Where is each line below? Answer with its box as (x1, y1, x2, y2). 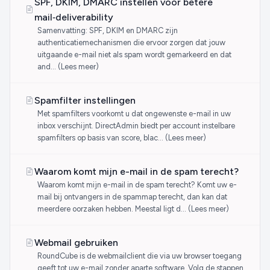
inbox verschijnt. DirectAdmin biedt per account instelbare (37, 121, 235, 130)
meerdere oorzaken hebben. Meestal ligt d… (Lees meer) (37, 204, 229, 213)
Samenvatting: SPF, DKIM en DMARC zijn (37, 26, 178, 35)
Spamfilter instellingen (34, 95, 136, 106)
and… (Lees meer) (37, 62, 99, 71)
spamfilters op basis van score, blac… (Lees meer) (37, 133, 206, 142)
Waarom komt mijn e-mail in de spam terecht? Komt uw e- (37, 180, 237, 189)
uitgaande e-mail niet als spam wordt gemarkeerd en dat (37, 50, 231, 59)
